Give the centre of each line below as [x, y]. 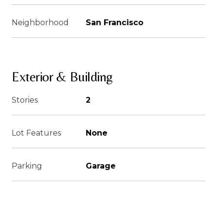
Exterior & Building [62, 77]
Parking [27, 166]
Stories [25, 100]
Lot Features [36, 133]
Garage [101, 166]
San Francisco [115, 23]
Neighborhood [40, 23]
